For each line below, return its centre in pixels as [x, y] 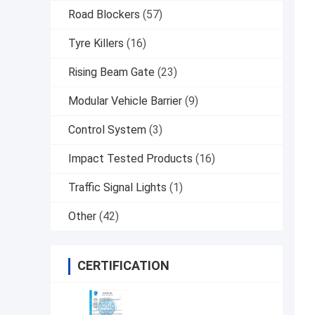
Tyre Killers [96, 44]
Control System [107, 130]
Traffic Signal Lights [117, 188]
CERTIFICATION [123, 266]
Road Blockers [104, 15]
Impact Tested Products [130, 159]
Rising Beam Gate [111, 72]
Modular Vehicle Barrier [125, 101]
